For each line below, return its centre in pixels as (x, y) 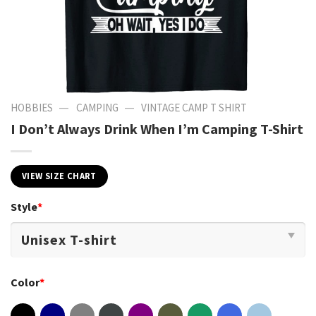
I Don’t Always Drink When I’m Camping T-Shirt (157, 128)
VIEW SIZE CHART (59, 176)
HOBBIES (32, 107)
